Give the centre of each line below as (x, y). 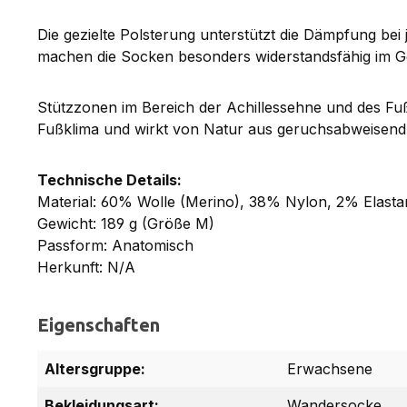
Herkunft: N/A (86, 267)
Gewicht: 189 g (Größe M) (126, 223)
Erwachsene (330, 368)
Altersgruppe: (95, 368)
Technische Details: (109, 179)
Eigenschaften (99, 324)
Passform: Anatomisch (115, 245)
